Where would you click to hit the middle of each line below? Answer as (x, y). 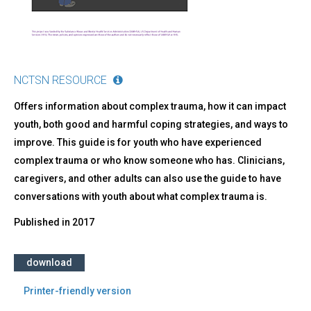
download (49, 263)
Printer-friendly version (77, 291)
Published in (43, 222)
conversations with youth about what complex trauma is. (141, 197)
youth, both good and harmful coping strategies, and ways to (151, 125)
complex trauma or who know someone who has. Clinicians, (149, 161)
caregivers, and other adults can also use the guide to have (148, 179)
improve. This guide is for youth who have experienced (138, 143)
